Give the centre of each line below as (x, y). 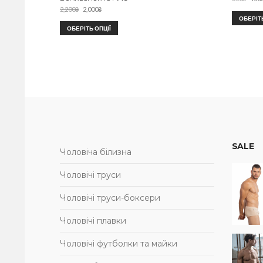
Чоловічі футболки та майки (119, 244)
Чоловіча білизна (96, 152)
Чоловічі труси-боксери (110, 198)
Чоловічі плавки (93, 221)
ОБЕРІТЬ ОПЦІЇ (89, 28)
